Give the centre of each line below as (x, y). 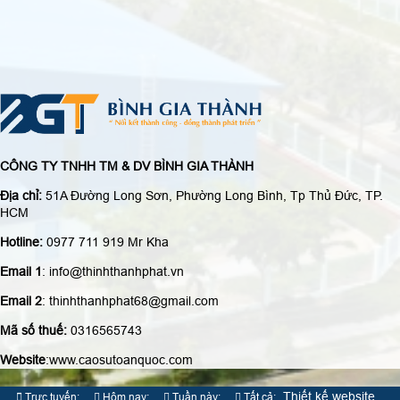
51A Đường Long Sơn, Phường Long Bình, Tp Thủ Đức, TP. (212, 193)
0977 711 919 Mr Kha (108, 240)
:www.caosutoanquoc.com (119, 358)
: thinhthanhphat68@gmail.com (130, 299)
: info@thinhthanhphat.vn (113, 269)
